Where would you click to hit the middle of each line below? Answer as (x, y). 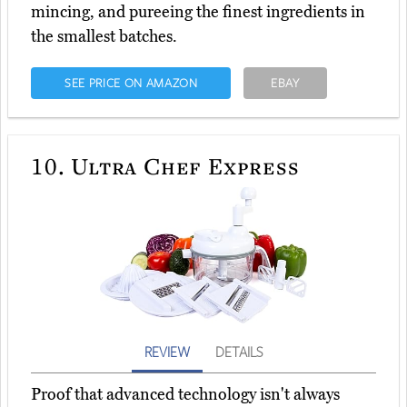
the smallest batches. (104, 37)
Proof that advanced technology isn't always (185, 395)
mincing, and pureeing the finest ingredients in (198, 12)
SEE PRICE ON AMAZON (131, 83)
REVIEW (167, 352)
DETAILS (239, 352)
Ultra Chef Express (182, 166)
